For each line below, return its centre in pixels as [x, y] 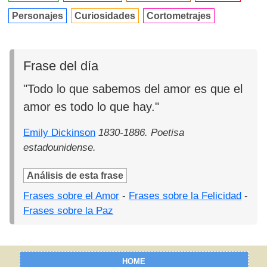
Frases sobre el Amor [72, 195]
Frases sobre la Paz [69, 210]
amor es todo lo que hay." [91, 106]
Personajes [38, 15]
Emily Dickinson [60, 132]
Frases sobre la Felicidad [185, 195]
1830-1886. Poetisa [142, 132]
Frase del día [61, 66]
